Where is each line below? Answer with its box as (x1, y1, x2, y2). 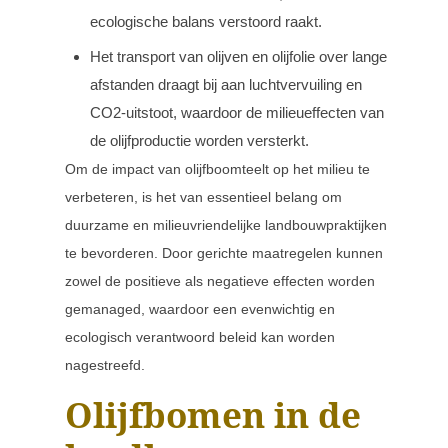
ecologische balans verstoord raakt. (90, 13, 322, 30)
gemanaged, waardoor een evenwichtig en (65, 301, 335, 317)
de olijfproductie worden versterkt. (90, 132, 309, 149)
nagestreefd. (65, 357, 145, 373)
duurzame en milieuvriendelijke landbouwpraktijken (65, 217, 387, 233)
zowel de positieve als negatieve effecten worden (65, 273, 375, 289)
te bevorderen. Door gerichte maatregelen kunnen (65, 245, 383, 261)
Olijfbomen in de (65, 391, 361, 438)
